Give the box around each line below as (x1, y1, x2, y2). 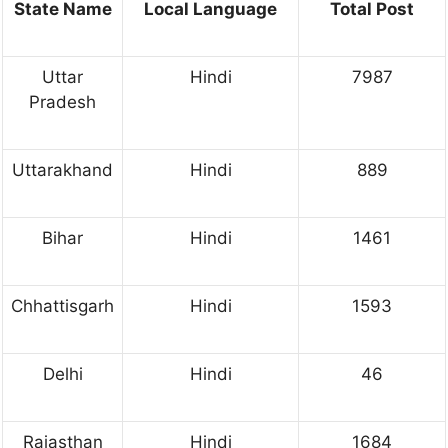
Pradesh (29, 91, 96, 112)
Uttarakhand (12, 159, 113, 180)
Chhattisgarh (11, 295, 114, 316)
